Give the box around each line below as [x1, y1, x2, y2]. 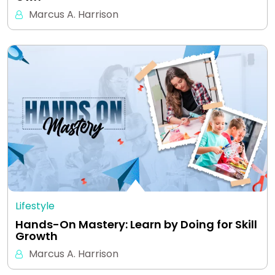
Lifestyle [15, 198, 55, 213]
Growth [15, 228, 58, 244]
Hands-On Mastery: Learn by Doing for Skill [15, 216, 257, 232]
